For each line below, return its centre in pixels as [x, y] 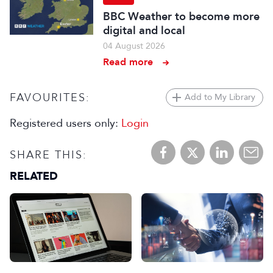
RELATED [34, 176]
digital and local [144, 30]
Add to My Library [220, 97]
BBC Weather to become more [182, 16]
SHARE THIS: [48, 154]
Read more [128, 62]
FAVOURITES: [50, 97]
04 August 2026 [134, 46]
